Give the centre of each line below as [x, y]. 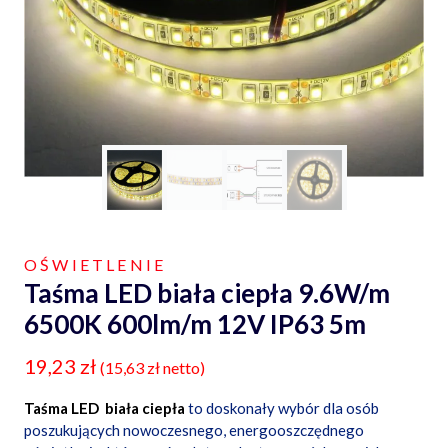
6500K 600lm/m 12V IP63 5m [195, 323]
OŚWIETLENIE [95, 264]
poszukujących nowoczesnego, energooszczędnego [194, 429]
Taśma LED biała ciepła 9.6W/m [207, 292]
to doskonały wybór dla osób [283, 407]
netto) [182, 367]
